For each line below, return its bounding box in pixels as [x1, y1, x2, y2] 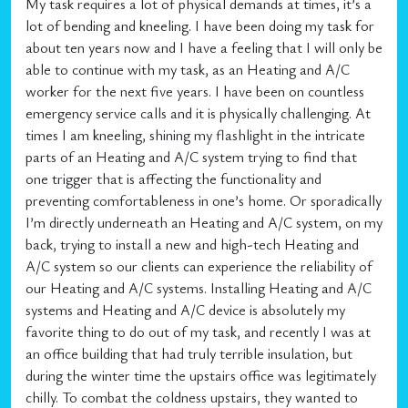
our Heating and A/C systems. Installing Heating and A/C [25, 278, 372, 298]
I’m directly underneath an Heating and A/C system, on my [25, 212, 382, 232]
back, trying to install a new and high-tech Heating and [25, 234, 359, 254]
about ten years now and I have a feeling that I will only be [25, 37, 382, 57]
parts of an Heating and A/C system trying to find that [25, 147, 357, 167]
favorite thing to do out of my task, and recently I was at [25, 321, 371, 342]
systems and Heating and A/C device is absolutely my [25, 300, 345, 320]
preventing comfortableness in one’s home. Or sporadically [25, 190, 382, 210]
